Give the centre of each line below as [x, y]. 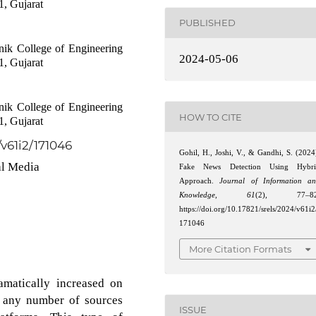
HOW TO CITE [211, 117]
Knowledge [197, 195]
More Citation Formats [241, 249]
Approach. [200, 181]
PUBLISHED [208, 23]
